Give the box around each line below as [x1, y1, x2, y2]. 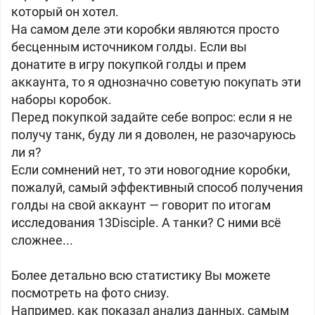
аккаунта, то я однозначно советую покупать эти [11, 75, 301, 89]
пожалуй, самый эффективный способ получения [11, 180, 303, 195]
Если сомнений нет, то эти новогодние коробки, [11, 162, 290, 177]
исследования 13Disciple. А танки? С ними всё [11, 215, 281, 230]
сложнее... [11, 233, 73, 247]
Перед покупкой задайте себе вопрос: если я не [11, 110, 292, 124]
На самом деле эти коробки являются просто [11, 22, 279, 37]
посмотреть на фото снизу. [11, 285, 169, 300]
